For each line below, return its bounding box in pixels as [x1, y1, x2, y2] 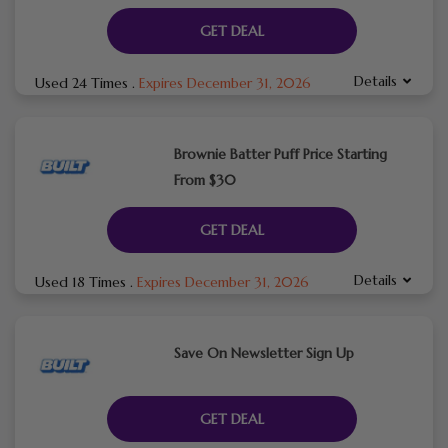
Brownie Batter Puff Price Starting [173, 144, 387, 163]
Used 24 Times [35, 73, 132, 92]
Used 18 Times [35, 272, 130, 291]
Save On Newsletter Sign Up [173, 343, 354, 362]
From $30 [173, 170, 236, 189]
